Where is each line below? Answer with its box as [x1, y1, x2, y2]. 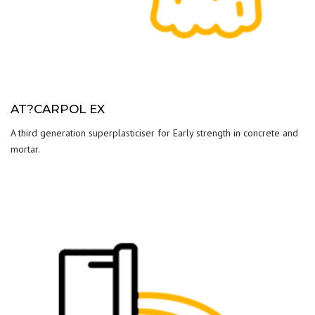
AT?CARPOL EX [11, 102, 105, 116]
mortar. [11, 143, 40, 155]
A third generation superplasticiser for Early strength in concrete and [11, 127, 298, 139]
